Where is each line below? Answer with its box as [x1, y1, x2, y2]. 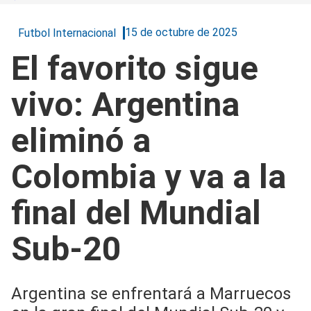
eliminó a [11, 120, 151, 160]
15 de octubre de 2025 [125, 26, 237, 40]
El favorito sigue [11, 48, 258, 88]
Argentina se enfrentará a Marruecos [11, 283, 291, 303]
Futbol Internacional [18, 26, 116, 40]
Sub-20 [11, 228, 121, 269]
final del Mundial [11, 192, 261, 233]
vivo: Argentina [11, 84, 239, 124]
